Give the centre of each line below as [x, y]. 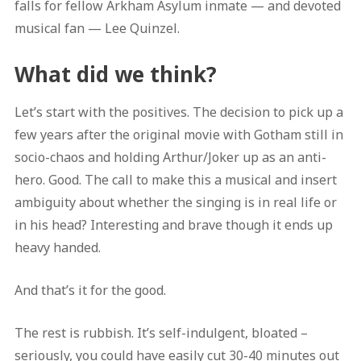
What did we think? [115, 75]
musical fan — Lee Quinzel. [97, 29]
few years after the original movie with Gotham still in [178, 135]
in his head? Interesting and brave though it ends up [173, 225]
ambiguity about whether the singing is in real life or [175, 203]
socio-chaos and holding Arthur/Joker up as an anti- [170, 158]
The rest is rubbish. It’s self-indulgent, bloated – [161, 333]
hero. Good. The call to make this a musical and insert [175, 180]
